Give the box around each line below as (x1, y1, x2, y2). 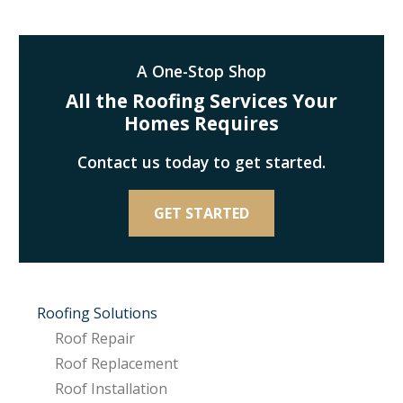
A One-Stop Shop (137, 59, 266, 82)
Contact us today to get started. (77, 150, 326, 173)
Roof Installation (55, 379, 167, 399)
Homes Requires (124, 110, 279, 136)
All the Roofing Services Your (66, 87, 337, 113)
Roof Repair (55, 328, 135, 349)
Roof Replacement (55, 354, 178, 374)
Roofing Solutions (37, 303, 157, 324)
